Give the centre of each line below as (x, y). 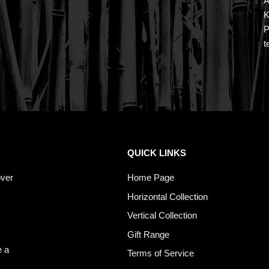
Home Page (151, 177)
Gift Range (148, 234)
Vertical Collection (162, 215)
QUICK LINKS (157, 153)
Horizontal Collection (168, 196)
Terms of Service (161, 253)
